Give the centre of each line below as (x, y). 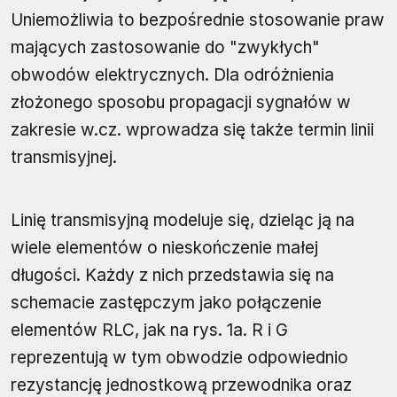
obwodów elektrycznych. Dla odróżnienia (172, 75)
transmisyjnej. (64, 158)
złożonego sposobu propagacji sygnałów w (181, 103)
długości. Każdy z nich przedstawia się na (172, 276)
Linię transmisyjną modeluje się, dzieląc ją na (183, 221)
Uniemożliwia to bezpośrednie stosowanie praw (198, 20)
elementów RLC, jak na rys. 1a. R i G (149, 331)
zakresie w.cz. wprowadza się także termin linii (192, 130)
